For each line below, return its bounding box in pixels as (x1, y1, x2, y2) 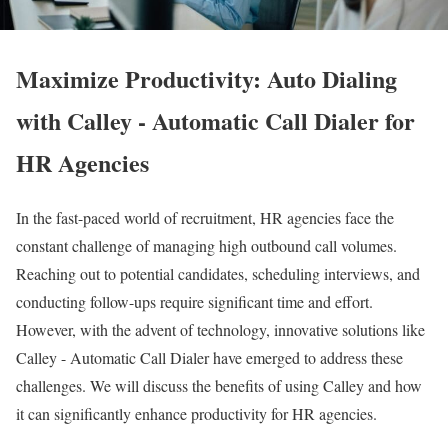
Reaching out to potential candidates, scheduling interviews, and (16, 262, 420, 284)
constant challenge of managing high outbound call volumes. (16, 234, 397, 256)
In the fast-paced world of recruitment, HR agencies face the (16, 206, 394, 228)
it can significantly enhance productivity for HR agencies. (16, 402, 377, 424)
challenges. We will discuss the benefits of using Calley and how (16, 374, 422, 396)
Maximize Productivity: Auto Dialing (16, 60, 397, 96)
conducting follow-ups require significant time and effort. (16, 290, 373, 312)
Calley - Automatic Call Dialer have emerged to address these (16, 346, 403, 368)
